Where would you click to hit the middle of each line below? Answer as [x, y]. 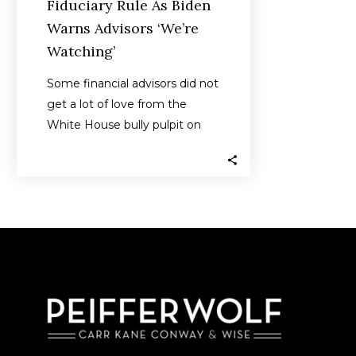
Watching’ [81, 51]
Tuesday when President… [119, 145]
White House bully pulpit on [124, 125]
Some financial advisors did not [133, 83]
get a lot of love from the [117, 104]
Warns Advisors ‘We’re [123, 28]
